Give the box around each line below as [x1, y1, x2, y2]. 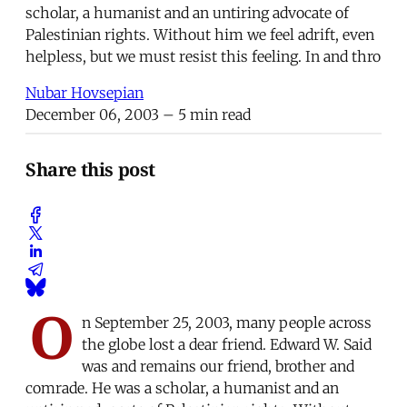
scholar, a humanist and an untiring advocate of [25, 3, 349, 22]
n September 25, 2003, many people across [82, 313, 372, 332]
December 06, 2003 [25, 104, 159, 124]
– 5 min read [159, 104, 251, 124]
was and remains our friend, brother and [82, 356, 354, 375]
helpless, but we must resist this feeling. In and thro [25, 46, 381, 65]
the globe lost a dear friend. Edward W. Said [82, 334, 372, 353]
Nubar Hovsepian [25, 83, 144, 102]
